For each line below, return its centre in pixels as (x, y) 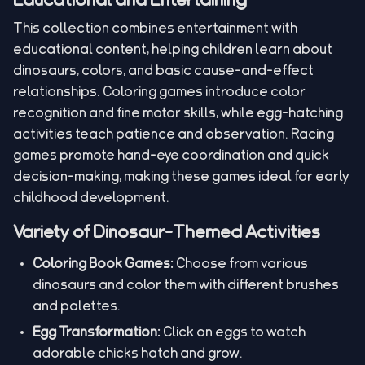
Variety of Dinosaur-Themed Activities (167, 231)
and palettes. (77, 305)
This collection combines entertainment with (155, 27)
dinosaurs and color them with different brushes (186, 284)
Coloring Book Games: (103, 263)
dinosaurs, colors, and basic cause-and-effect (163, 70)
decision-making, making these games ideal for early (181, 176)
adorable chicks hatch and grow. (138, 352)
